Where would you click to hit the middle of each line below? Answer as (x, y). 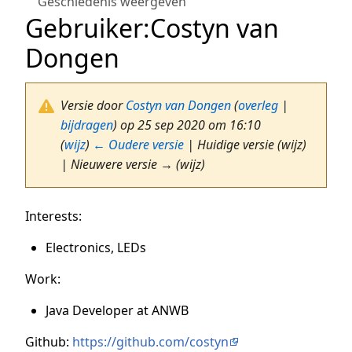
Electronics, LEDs (95, 248)
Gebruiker (84, 28)
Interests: (53, 216)
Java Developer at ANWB (117, 311)
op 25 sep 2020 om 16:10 (189, 125)
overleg (258, 106)
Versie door (93, 106)
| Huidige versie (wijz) (245, 145)
